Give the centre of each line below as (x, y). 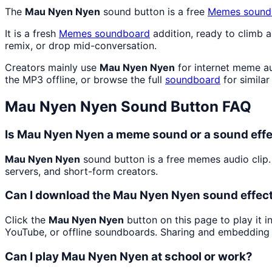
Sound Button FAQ (184, 107)
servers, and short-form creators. (81, 171)
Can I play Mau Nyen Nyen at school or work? (129, 256)
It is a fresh (32, 34)
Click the (27, 220)
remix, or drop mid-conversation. (81, 46)
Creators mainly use (52, 68)
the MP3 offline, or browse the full (85, 80)
